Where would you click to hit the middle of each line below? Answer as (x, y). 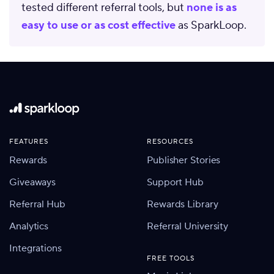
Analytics (29, 226)
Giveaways (33, 182)
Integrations (35, 248)
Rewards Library (183, 204)
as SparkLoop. (211, 25)
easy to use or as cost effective (98, 25)
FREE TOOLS (171, 258)
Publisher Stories (184, 160)
